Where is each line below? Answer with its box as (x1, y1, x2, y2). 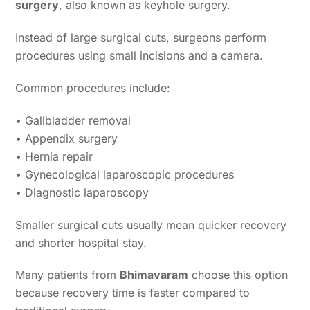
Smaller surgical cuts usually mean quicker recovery (15, 217, 287, 232)
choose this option (188, 268, 289, 282)
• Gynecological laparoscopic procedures (15, 167, 235, 181)
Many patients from (15, 268, 120, 282)
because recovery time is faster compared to (15, 286, 250, 300)
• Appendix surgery (15, 131, 118, 145)
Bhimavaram (120, 268, 189, 282)
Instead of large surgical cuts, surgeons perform (15, 30, 267, 45)
